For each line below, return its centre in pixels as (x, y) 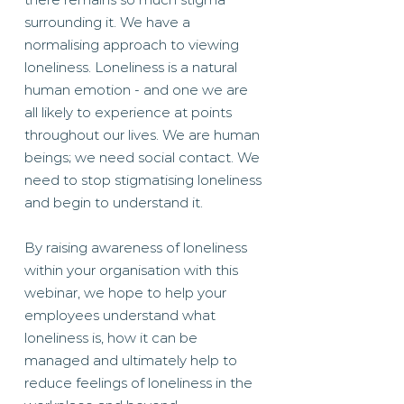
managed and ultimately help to (131, 360)
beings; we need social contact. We (142, 157)
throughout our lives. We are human (142, 135)
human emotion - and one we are (136, 90)
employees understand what (120, 315)
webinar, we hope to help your (125, 293)
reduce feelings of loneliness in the (138, 383)
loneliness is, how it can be (111, 338)
